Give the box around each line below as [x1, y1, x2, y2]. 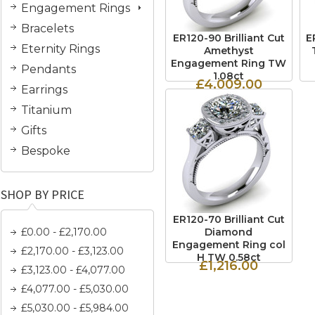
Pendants [21, 63, 76, 76]
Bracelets [21, 22, 74, 35]
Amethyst [204, 44, 254, 57]
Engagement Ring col [172, 238, 285, 251]
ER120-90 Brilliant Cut [173, 32, 285, 44]
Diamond [205, 226, 253, 238]
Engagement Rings [21, 1, 130, 15]
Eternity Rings [21, 42, 100, 56]
